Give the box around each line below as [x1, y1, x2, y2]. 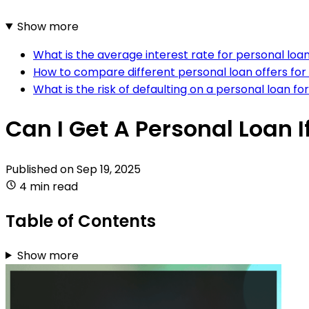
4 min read [19, 178, 78, 195]
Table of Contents [6, 209, 156, 232]
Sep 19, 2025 [77, 161, 141, 177]
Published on [6, 161, 77, 177]
